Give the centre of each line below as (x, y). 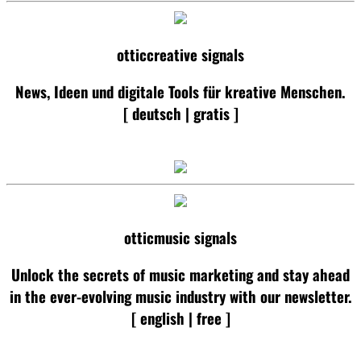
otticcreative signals (180, 55)
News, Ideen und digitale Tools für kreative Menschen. (180, 91)
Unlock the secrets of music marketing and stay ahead (180, 274)
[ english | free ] (180, 317)
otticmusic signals (180, 238)
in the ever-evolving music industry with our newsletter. (180, 296)
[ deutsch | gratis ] (180, 113)
